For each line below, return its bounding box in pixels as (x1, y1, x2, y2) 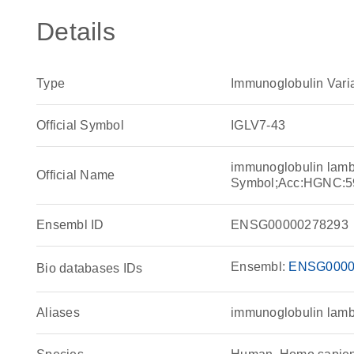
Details (36, 17, 115, 46)
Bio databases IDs (36, 262, 143, 275)
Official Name (36, 168, 115, 182)
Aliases (36, 306, 80, 319)
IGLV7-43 (231, 119, 286, 132)
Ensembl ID (36, 218, 104, 232)
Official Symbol (36, 119, 124, 132)
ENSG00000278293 (231, 218, 348, 232)
